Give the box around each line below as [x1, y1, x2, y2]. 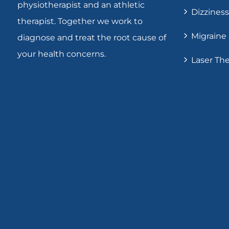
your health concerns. [17, 49, 106, 59]
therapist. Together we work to [17, 16, 143, 27]
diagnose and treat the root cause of [17, 33, 166, 43]
